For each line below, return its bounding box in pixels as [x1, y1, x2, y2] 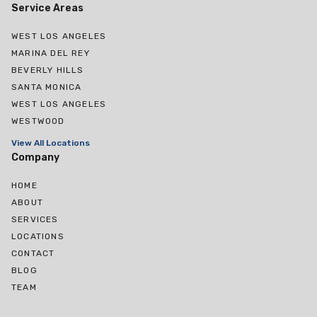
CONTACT [11, 248, 55, 259]
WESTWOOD [11, 116, 65, 127]
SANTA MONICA [11, 82, 82, 93]
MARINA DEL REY [11, 48, 90, 59]
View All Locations [11, 138, 90, 149]
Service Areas [11, 2, 83, 15]
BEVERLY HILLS [11, 65, 84, 76]
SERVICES [11, 214, 59, 225]
